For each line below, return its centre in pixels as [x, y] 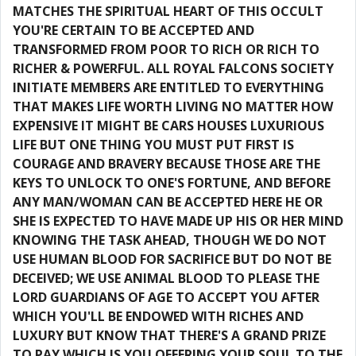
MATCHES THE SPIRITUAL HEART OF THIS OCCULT [168, 11]
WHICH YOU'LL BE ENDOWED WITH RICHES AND [158, 316]
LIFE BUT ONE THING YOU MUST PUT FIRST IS [153, 145]
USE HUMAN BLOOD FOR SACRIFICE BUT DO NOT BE [172, 259]
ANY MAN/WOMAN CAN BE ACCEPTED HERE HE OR [168, 202]
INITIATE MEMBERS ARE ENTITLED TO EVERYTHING [168, 87]
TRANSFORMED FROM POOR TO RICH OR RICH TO [166, 49]
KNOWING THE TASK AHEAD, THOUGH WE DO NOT [170, 240]
